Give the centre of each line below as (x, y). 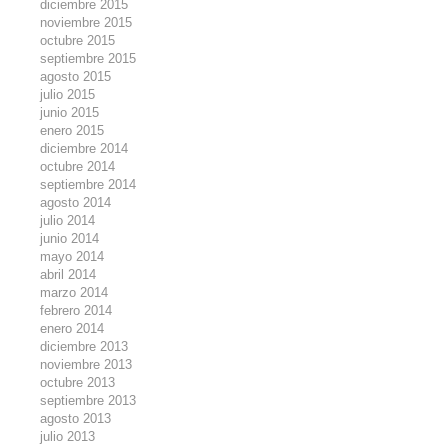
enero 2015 (72, 130)
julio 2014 (68, 220)
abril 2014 (68, 274)
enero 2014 (72, 328)
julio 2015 (68, 94)
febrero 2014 (76, 310)
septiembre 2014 (88, 184)
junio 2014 (70, 238)
